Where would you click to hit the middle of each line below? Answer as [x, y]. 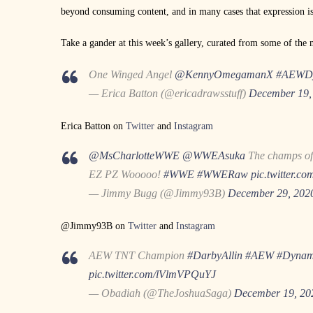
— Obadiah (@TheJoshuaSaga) [161, 293]
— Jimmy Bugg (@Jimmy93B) [158, 193]
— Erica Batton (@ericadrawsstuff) [169, 93]
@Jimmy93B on [94, 226]
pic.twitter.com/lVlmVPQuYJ [152, 274]
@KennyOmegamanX [224, 74]
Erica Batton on [93, 126]
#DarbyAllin [215, 255]
